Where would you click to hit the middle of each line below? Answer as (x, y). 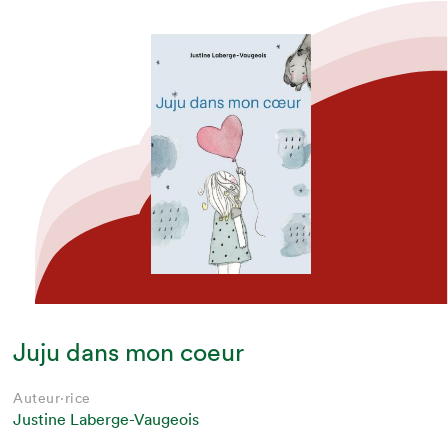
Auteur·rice (52, 397)
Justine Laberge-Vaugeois (106, 418)
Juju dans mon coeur (129, 351)
